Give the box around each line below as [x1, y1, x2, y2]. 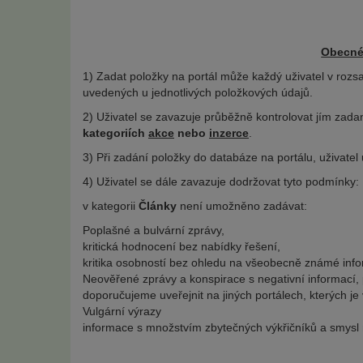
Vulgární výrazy [83, 305, 161, 318]
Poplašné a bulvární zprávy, [83, 224, 224, 237]
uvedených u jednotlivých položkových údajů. [83, 86, 313, 99]
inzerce [209, 126, 249, 139]
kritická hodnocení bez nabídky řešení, [83, 240, 280, 253]
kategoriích [83, 126, 148, 139]
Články [139, 199, 180, 212]
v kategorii [83, 199, 139, 212]
